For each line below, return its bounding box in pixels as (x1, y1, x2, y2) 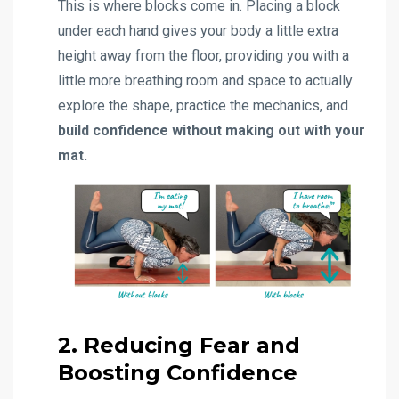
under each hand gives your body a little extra (58, 22, 338, 40)
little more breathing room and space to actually (58, 72, 353, 90)
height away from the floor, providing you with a (58, 47, 349, 65)
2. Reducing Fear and (58, 331, 300, 358)
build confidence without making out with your (58, 122, 365, 140)
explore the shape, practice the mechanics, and (58, 97, 348, 115)
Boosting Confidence (58, 359, 297, 386)
